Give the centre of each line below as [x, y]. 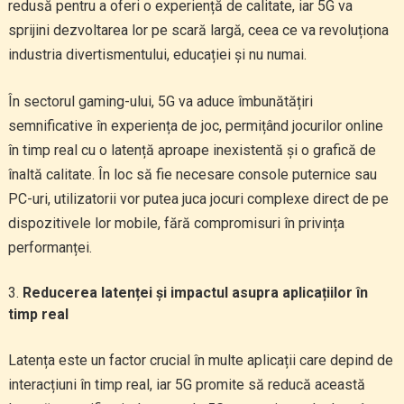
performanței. [50, 248]
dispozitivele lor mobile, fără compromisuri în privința [176, 223]
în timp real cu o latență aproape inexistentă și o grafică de [192, 150]
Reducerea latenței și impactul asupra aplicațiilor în [195, 293]
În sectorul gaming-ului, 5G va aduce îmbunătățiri [160, 101]
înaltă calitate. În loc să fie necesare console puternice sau [192, 174]
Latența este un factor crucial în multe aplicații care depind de [200, 360]
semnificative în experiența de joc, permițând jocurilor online [195, 126]
